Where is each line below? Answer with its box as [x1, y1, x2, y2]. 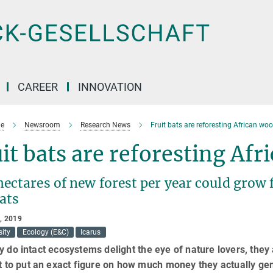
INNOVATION [78, 80, 142, 93]
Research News [80, 121, 130, 129]
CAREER [18, 80, 58, 93]
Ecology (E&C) [22, 228, 69, 236]
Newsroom [24, 121, 60, 129]
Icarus [80, 228, 101, 236]
